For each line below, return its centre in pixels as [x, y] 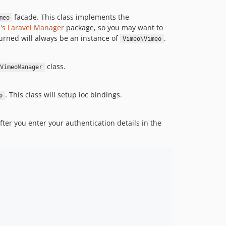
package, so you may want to [114, 27]
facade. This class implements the [71, 17]
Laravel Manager [36, 27]
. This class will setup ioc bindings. [63, 95]
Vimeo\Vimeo [142, 39]
